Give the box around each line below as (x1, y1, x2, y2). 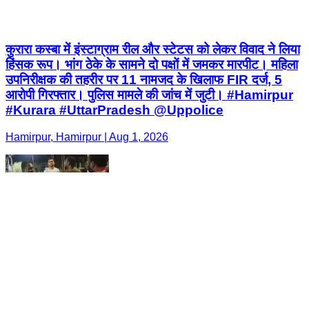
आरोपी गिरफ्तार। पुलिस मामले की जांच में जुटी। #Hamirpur (6, 88, 293, 103)
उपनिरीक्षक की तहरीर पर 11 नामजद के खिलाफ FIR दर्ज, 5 (6, 72, 282, 88)
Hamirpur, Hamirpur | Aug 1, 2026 (6, 131, 168, 143)
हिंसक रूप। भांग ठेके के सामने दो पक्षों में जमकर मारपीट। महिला (6, 57, 298, 72)
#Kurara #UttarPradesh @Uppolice (6, 103, 223, 118)
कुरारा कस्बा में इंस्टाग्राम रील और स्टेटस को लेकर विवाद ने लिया (6, 42, 300, 57)
